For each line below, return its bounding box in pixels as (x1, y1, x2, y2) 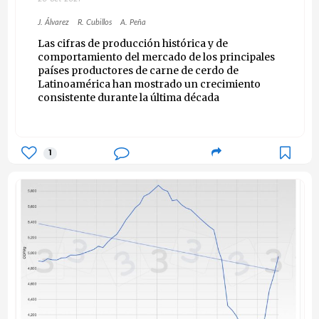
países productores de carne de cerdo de (37, 64, 239, 78)
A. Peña (120, 19, 146, 27)
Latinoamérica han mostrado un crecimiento (37, 78, 261, 91)
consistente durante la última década (37, 91, 219, 105)
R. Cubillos (77, 19, 112, 27)
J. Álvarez (37, 19, 69, 27)
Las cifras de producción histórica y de (37, 37, 228, 51)
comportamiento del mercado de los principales (37, 51, 275, 64)
